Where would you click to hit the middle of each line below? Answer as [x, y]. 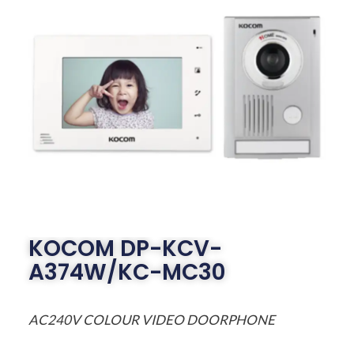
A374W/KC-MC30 [126, 273]
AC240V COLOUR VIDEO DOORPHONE [151, 320]
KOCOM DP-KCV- [125, 249]
